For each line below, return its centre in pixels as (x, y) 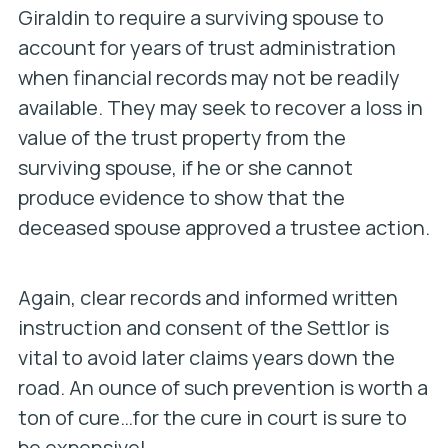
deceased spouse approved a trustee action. (223, 227)
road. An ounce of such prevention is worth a (222, 387)
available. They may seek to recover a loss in (220, 107)
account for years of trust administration (206, 47)
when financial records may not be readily (208, 77)
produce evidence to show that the (181, 197)
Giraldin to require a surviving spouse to (200, 17)
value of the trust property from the (181, 137)
